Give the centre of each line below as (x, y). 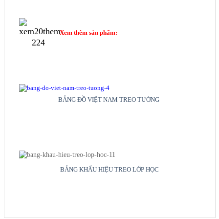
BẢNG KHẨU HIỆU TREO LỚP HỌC (109, 170)
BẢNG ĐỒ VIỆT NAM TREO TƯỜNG (109, 99)
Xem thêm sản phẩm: (88, 33)
